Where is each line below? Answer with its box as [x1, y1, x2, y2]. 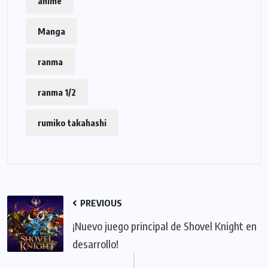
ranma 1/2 [38, 86, 76, 98]
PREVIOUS [78, 197, 122, 208]
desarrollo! [72, 236, 118, 251]
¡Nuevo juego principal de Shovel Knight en [72, 218, 257, 233]
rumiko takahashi [38, 117, 106, 128]
